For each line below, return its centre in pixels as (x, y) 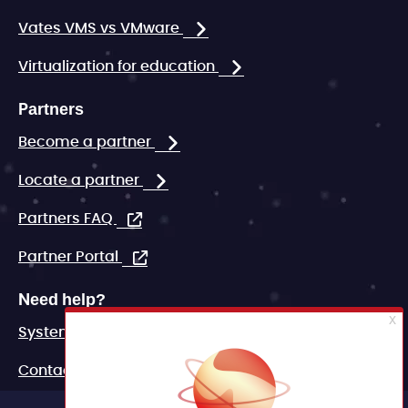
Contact (50, 371)
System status (73, 333)
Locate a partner (81, 181)
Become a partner (87, 143)
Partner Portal (70, 257)
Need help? (62, 299)
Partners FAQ (67, 219)
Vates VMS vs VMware (101, 29)
